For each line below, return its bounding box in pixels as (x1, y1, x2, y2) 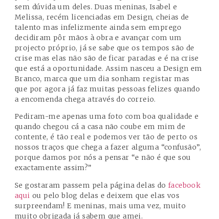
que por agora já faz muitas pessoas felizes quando (15, 84, 200, 93)
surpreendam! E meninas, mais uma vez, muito (15, 201, 186, 210)
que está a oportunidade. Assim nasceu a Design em (15, 64, 202, 73)
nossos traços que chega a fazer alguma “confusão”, (15, 143, 201, 152)
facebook (168, 180, 201, 190)
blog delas (62, 191, 99, 200)
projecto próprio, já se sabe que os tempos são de (15, 43, 195, 52)
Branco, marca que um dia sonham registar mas (15, 74, 190, 83)
